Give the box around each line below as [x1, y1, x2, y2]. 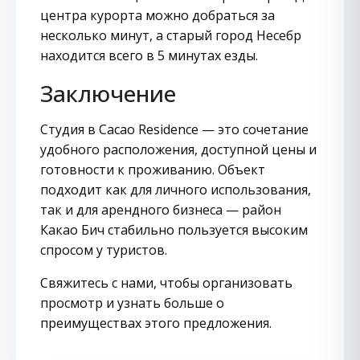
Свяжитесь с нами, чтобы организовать [40, 274, 292, 292]
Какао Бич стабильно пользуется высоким [40, 221, 308, 239]
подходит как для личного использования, [40, 181, 311, 198]
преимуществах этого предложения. [40, 314, 272, 332]
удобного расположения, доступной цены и [40, 141, 317, 158]
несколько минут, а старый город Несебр [40, 27, 301, 44]
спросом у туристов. [40, 241, 167, 259]
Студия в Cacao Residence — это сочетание [40, 121, 309, 138]
